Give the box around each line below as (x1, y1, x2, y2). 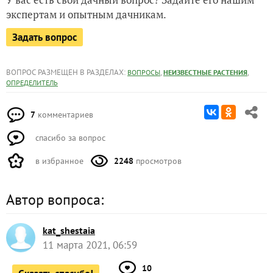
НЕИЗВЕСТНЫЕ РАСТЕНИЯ (163, 68, 247, 77)
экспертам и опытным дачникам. (6, 7, 166, 22)
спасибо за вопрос (33, 132, 105, 144)
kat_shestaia (43, 224, 95, 237)
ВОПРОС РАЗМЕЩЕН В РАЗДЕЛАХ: (6, 67, 127, 78)
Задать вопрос (12, 30, 77, 44)
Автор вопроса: (6, 190, 104, 210)
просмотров (133, 155, 182, 167)
